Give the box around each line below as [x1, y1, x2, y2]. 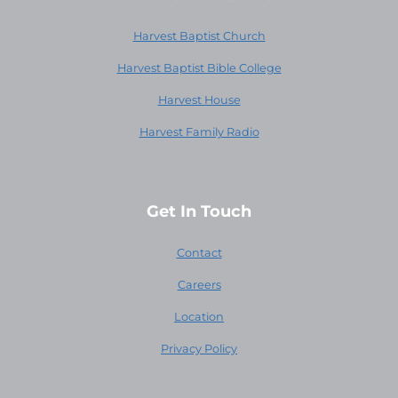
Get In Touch [147, 201, 251, 221]
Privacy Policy [161, 341, 237, 355]
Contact [176, 245, 222, 259]
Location [174, 309, 224, 323]
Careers [177, 277, 221, 291]
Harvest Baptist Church [132, 28, 266, 43]
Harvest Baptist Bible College [116, 60, 282, 75]
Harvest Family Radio [139, 124, 259, 139]
